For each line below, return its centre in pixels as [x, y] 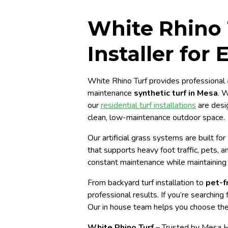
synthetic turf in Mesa [176, 93]
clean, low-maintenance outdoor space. [156, 118]
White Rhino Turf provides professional [157, 81]
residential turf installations [148, 105]
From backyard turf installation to [147, 183]
